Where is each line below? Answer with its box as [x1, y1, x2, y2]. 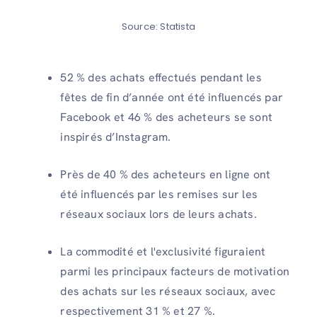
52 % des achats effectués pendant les [60, 69, 262, 85]
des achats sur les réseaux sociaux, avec [60, 283, 276, 299]
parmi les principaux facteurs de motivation [60, 263, 289, 279]
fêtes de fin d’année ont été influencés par [60, 89, 283, 105]
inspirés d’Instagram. [60, 129, 171, 144]
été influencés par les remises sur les [60, 186, 258, 202]
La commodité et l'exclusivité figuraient [60, 243, 266, 259]
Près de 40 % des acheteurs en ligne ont [60, 166, 271, 182]
